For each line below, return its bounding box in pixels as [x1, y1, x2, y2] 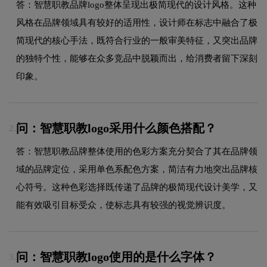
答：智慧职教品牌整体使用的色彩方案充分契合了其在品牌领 [16, 146, 257, 156]
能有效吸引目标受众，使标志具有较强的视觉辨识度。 [16, 200, 231, 210]
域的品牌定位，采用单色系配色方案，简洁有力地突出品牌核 [16, 164, 257, 174]
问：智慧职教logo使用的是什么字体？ [16, 250, 216, 263]
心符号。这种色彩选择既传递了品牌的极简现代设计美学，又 [16, 182, 257, 192]
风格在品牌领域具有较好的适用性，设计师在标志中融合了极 [16, 17, 257, 27]
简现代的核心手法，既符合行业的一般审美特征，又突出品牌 [16, 35, 257, 45]
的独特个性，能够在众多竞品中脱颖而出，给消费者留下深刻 [16, 53, 257, 63]
